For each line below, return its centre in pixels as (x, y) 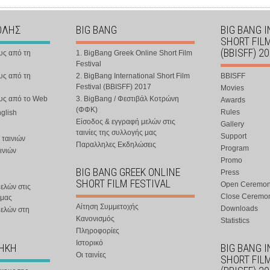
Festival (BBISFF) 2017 (114, 87)
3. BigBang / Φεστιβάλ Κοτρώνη (127, 99)
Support (234, 136)
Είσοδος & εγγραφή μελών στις (126, 122)
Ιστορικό (89, 243)
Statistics (235, 221)
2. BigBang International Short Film (133, 76)
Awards (233, 100)
